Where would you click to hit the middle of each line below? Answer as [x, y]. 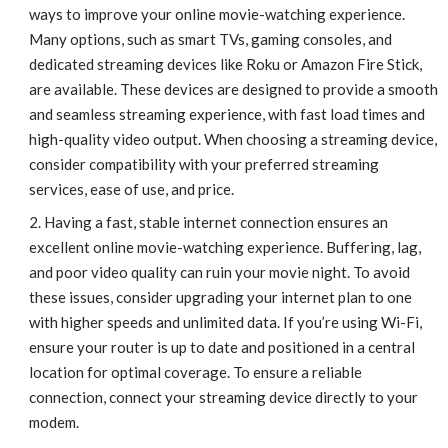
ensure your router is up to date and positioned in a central [221, 346]
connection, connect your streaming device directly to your [223, 396]
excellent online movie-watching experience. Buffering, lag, [224, 246]
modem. [53, 421]
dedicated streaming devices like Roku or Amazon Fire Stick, [225, 63]
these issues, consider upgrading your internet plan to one [220, 296]
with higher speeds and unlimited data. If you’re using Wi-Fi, [225, 321]
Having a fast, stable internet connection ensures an [215, 221]
